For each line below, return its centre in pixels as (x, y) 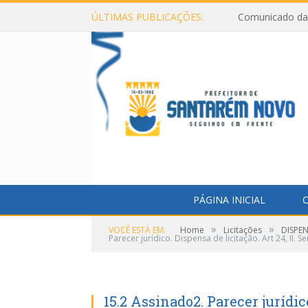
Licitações (243, 230)
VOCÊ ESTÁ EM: (137, 230)
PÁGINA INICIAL (229, 199)
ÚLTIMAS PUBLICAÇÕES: (147, 17)
